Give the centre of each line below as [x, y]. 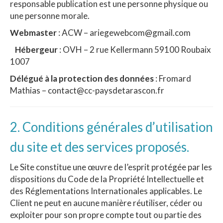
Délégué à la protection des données [82, 79]
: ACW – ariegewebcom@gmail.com [124, 33]
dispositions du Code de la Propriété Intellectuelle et [107, 179]
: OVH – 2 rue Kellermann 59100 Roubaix [134, 50]
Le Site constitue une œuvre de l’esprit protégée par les [111, 167]
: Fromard [172, 79]
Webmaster [33, 33]
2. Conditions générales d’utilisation [111, 127]
